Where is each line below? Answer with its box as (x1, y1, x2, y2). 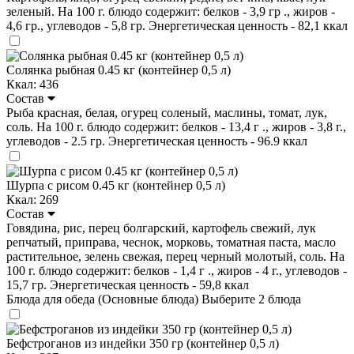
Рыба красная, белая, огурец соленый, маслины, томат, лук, (6, 105, 327, 119)
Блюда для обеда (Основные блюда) (6, 292, 201, 306)
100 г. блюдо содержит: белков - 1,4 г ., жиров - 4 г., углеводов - (6, 263, 347, 277)
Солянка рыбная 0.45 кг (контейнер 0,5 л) (6, 62, 231, 77)
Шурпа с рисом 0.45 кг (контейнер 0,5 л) (6, 178, 225, 192)
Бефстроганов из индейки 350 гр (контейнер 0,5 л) (6, 336, 279, 350)
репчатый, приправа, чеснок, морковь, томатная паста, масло (6, 235, 336, 249)
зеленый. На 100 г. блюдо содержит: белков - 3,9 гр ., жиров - (6, 4, 335, 18)
